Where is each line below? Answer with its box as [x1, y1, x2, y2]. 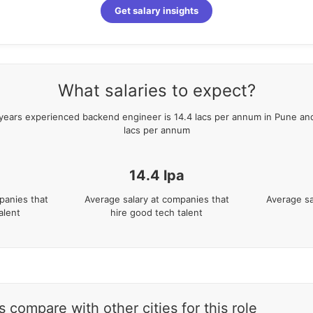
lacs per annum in [191, 111, 272, 123]
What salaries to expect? [57, 80, 256, 101]
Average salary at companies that [84, 194, 229, 205]
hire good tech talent [110, 207, 203, 219]
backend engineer [82, 111, 161, 123]
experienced [22, 111, 80, 123]
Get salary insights [115, 5, 198, 17]
